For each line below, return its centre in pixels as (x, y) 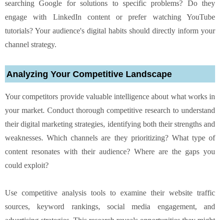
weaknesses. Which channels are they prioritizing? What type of (110, 137)
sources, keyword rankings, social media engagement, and (110, 206)
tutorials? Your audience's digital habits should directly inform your (110, 30)
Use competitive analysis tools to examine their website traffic (110, 192)
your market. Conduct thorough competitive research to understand (110, 110)
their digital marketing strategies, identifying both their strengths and (110, 124)
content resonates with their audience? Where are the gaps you (110, 151)
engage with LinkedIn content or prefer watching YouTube (110, 17)
